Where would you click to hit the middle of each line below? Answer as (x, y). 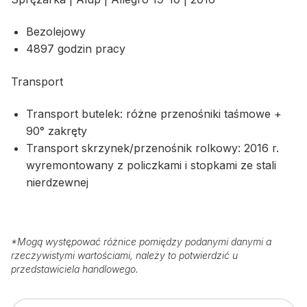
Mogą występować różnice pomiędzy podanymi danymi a (144, 241)
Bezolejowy (56, 32)
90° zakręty (59, 131)
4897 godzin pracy (78, 49)
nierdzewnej (58, 182)
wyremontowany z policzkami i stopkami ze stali (151, 165)
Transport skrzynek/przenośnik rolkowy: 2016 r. (153, 148)
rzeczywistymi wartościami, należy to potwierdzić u (124, 255)
